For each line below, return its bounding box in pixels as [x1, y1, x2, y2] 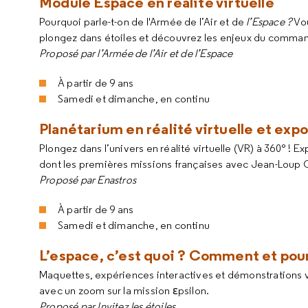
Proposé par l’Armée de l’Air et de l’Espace [39, 47, 233, 60]
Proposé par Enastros [39, 173, 136, 186]
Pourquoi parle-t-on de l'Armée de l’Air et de [39, 15, 247, 28]
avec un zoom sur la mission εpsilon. [39, 284, 210, 297]
